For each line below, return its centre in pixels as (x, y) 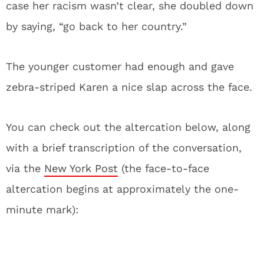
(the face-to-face (164, 168)
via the (25, 168)
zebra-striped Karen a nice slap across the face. (129, 87)
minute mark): (42, 209)
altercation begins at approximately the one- (122, 189)
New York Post (81, 168)
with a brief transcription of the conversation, (124, 148)
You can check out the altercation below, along (128, 127)
